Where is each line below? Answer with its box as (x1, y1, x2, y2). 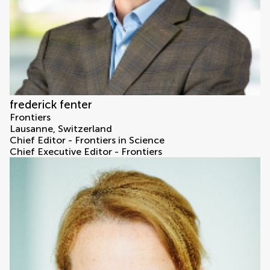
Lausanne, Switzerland (10, 123, 112, 135)
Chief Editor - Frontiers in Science (10, 134, 165, 146)
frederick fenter (10, 98, 92, 112)
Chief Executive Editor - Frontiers (10, 146, 162, 158)
